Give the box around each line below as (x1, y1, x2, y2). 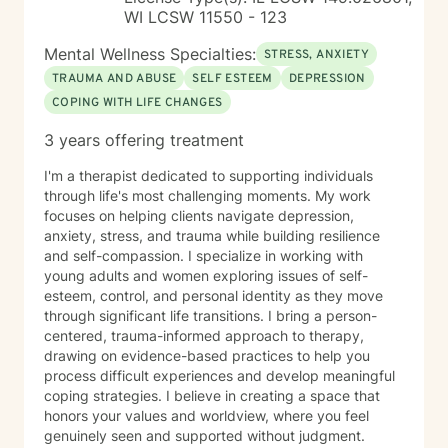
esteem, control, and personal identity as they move (44, 287, 383, 304)
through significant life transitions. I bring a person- (44, 307, 268, 324)
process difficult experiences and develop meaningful (44, 367, 395, 384)
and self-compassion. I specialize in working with (44, 247, 363, 264)
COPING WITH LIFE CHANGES (52, 95, 223, 111)
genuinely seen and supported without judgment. (44, 427, 365, 444)
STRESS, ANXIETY (264, 47, 369, 63)
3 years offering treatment (44, 130, 244, 150)
